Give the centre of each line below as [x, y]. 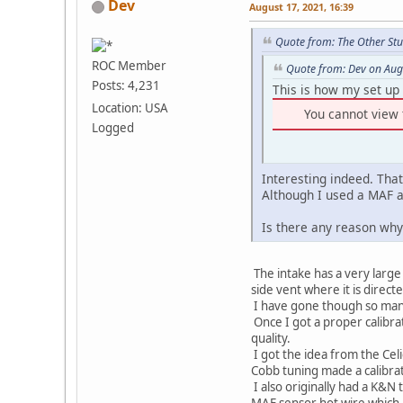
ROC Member [129, 66]
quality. [271, 338]
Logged [113, 128]
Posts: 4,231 [126, 86]
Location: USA [130, 108]
